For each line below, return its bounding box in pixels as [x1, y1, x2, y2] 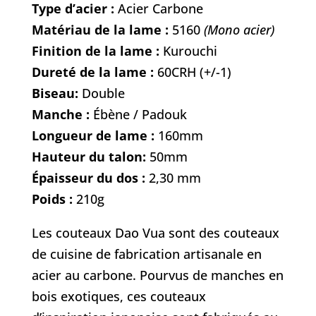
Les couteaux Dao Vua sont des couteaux [31, 224, 279, 242]
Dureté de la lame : [31, 63, 157, 81]
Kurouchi [159, 42, 217, 60]
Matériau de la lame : [31, 21, 169, 39]
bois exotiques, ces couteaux [31, 288, 206, 305]
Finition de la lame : [31, 42, 159, 60]
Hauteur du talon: [31, 148, 146, 166]
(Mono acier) [203, 21, 274, 39]
